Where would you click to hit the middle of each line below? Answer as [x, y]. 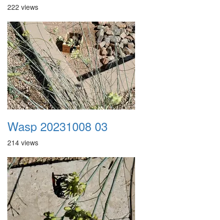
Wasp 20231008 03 [57, 126]
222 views [23, 7]
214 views [23, 142]
